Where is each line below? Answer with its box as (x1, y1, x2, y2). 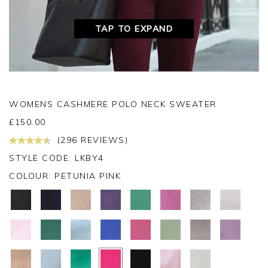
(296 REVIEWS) (54, 135, 128, 146)
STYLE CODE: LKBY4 (9, 153, 104, 164)
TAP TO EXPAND (95, 23, 173, 35)
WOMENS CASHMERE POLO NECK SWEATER (9, 99, 217, 110)
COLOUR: (9, 170, 54, 182)
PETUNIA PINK (54, 170, 121, 182)
